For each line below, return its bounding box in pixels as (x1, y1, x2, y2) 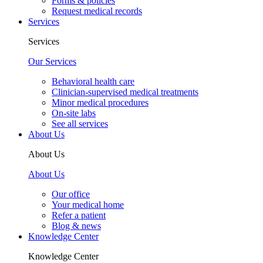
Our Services (28, 56, 76, 67)
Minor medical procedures (52, 97, 149, 108)
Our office (52, 189, 90, 200)
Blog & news (52, 221, 101, 231)
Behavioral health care (52, 76, 134, 87)
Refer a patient (52, 210, 106, 221)
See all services (52, 119, 108, 129)
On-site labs (52, 108, 96, 119)
